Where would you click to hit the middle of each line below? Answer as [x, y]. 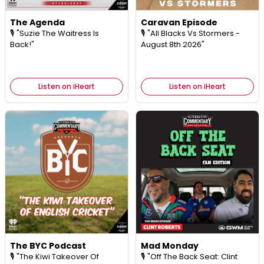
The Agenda [37, 22]
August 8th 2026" [173, 44]
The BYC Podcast [48, 245]
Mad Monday [170, 245]
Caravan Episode [179, 22]
